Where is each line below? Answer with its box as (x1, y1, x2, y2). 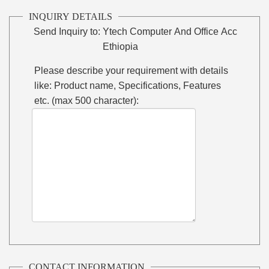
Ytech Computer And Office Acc (103, 26, 238, 37)
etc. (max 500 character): (34, 95, 139, 106)
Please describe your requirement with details (34, 65, 229, 76)
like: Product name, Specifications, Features (34, 80, 222, 91)
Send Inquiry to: (34, 26, 101, 37)
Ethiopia (103, 41, 139, 52)
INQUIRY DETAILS (29, 11, 113, 22)
